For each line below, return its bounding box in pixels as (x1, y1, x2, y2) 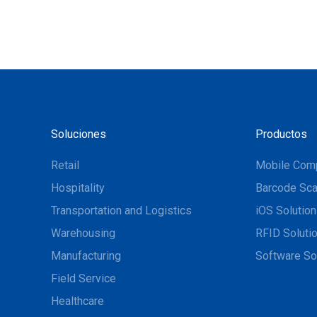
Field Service (51, 272, 116, 286)
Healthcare (51, 294, 104, 309)
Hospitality (51, 181, 105, 195)
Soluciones (51, 127, 106, 142)
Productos (255, 127, 307, 142)
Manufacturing (51, 249, 121, 263)
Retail (51, 158, 79, 173)
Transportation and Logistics (51, 204, 192, 218)
